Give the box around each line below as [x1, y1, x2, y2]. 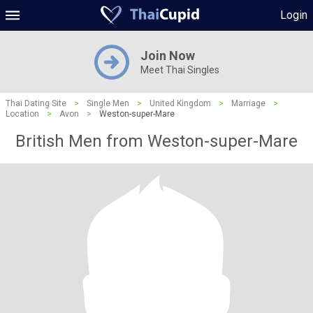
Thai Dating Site [6, 99, 66, 108]
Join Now [140, 48, 195, 63]
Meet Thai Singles [140, 64, 219, 75]
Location [6, 109, 39, 119]
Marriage [231, 99, 265, 108]
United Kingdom [150, 99, 211, 108]
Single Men [87, 99, 129, 108]
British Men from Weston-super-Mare [15, 131, 298, 151]
